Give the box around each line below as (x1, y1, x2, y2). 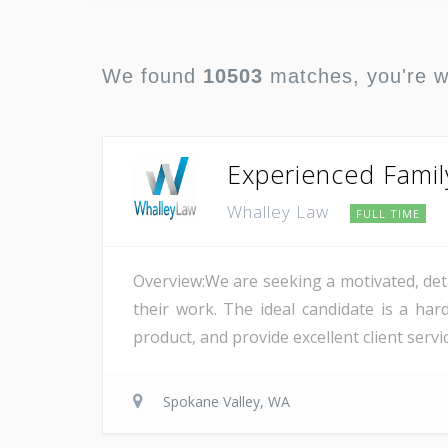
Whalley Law (227, 199, 334, 223)
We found (102, 64, 203, 87)
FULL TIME (356, 205, 420, 221)
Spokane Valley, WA (163, 391, 290, 411)
